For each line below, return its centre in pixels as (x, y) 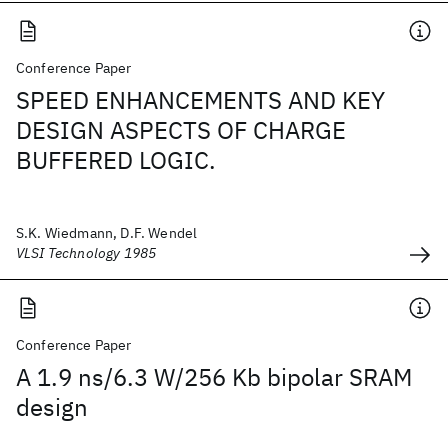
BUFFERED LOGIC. (116, 160)
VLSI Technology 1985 (86, 253)
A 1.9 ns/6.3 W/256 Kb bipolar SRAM (214, 377)
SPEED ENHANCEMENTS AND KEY (200, 100)
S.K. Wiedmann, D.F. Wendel (107, 233)
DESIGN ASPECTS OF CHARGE (181, 130)
